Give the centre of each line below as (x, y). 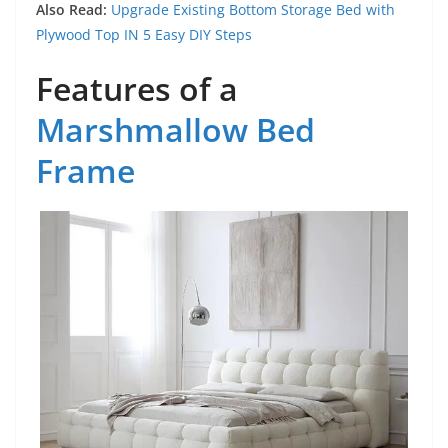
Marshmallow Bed (175, 129)
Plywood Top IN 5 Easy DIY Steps (144, 34)
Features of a (137, 88)
